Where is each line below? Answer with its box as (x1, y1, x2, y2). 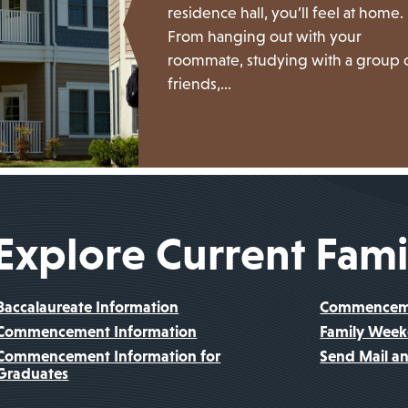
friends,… (168, 74, 232, 93)
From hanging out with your (168, 26, 362, 46)
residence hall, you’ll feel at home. (168, 3, 404, 22)
